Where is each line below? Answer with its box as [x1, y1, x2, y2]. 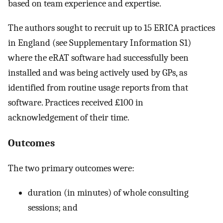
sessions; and [28, 202, 78, 213]
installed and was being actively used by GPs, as [8, 67, 187, 78]
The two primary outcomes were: [8, 163, 134, 174]
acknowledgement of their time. [8, 111, 129, 123]
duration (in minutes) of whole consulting [28, 187, 189, 198]
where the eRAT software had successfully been [8, 52, 189, 63]
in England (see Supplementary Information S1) [8, 37, 191, 48]
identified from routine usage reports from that [8, 82, 188, 93]
